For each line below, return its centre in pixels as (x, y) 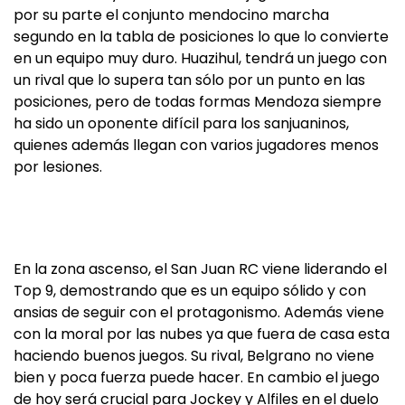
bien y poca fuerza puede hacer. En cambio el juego (197, 377)
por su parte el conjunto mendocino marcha (171, 15)
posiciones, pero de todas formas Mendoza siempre (198, 102)
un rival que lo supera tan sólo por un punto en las (189, 80)
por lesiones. (58, 167)
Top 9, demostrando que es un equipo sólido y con (190, 291)
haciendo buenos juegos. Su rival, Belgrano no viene (194, 356)
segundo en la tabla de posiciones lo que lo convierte (201, 37)
